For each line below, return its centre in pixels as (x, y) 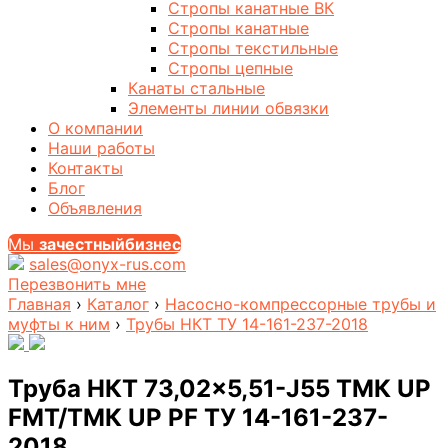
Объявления (95, 208)
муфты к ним (59, 324)
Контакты (85, 168)
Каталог (118, 304)
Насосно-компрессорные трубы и (300, 304)
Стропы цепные (230, 68)
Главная (39, 304)
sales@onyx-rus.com (107, 264)
